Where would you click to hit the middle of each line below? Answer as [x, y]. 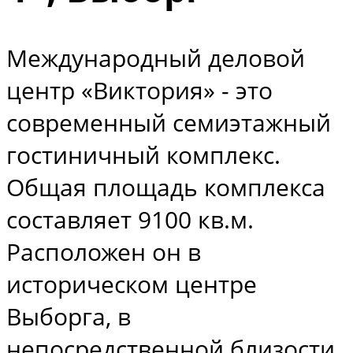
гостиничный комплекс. [143, 155]
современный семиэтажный [169, 123]
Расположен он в [104, 252]
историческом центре [132, 284]
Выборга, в [69, 317]
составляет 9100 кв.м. [130, 220]
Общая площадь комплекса [166, 188]
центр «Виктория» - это [139, 91]
